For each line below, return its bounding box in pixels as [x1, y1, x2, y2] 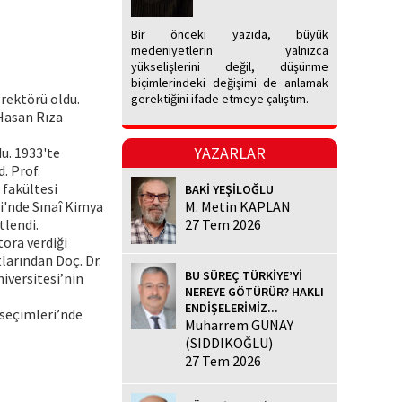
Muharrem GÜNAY [185, 315, 293, 334]
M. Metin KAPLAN [185, 197, 291, 216]
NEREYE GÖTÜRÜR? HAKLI [185, 283, 324, 300]
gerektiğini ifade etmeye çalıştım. [131, 91, 309, 108]
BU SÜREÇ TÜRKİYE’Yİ [185, 267, 302, 284]
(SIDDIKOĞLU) [185, 333, 273, 352]
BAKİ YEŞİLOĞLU [185, 181, 274, 198]
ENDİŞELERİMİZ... [185, 299, 278, 316]
